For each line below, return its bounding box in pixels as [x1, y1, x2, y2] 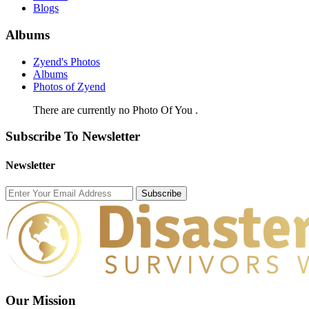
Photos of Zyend [33, 80, 106, 92]
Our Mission [6, 292, 76, 308]
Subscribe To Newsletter [6, 129, 140, 144]
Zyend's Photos [33, 55, 100, 68]
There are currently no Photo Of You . [33, 103, 198, 116]
